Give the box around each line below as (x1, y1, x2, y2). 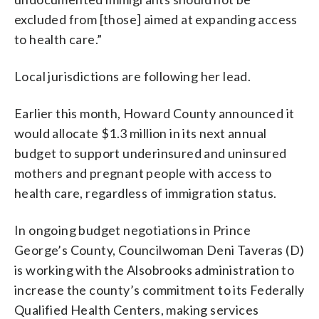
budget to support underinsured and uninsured (14, 145, 287, 161)
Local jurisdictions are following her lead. (14, 68, 251, 84)
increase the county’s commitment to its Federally (14, 281, 305, 298)
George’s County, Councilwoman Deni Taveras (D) (14, 241, 305, 258)
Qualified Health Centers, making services (14, 301, 259, 318)
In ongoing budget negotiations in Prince (14, 221, 251, 238)
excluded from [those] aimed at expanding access (14, 11, 298, 27)
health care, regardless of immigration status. (14, 184, 277, 201)
